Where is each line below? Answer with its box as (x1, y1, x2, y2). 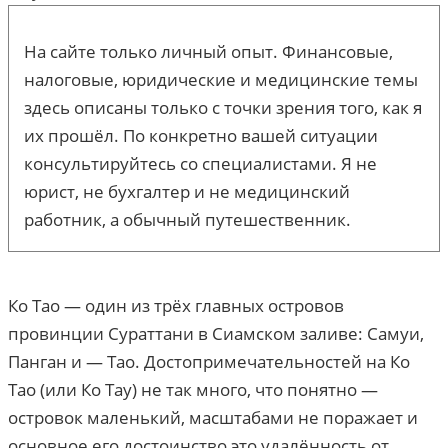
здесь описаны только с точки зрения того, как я (24, 96, 422, 120)
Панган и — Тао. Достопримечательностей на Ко (8, 350, 410, 374)
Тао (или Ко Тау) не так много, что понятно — (8, 378, 378, 402)
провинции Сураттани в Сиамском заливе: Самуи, (8, 322, 424, 346)
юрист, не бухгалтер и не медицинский (24, 180, 350, 204)
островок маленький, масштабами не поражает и (8, 406, 418, 430)
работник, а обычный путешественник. (24, 208, 351, 232)
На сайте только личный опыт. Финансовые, (24, 40, 393, 64)
